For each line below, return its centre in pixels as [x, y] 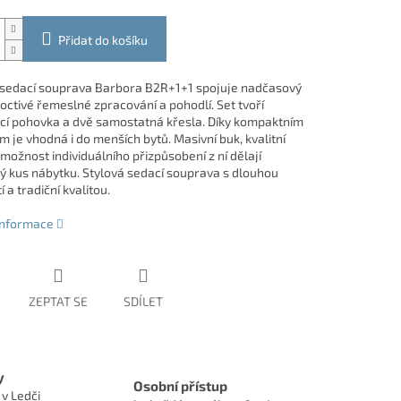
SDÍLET [143, 302]
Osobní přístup [180, 385]
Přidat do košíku [102, 40]
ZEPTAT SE [58, 302]
